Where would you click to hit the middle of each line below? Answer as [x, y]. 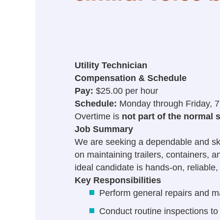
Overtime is [98, 116]
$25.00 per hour [126, 91]
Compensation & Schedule [131, 78]
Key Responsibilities [118, 180]
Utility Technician [111, 65]
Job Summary [104, 129]
